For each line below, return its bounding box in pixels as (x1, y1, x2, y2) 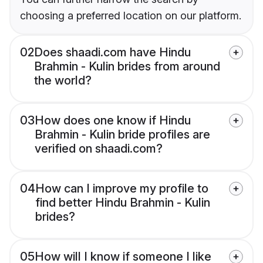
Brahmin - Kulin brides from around (34, 59, 220, 74)
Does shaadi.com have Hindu (34, 45, 191, 60)
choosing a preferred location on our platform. (20, 9, 241, 22)
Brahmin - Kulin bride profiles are (35, 127, 210, 142)
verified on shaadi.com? (35, 141, 163, 156)
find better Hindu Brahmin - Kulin (35, 195, 210, 210)
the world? (34, 73, 92, 88)
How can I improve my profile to (35, 181, 208, 196)
